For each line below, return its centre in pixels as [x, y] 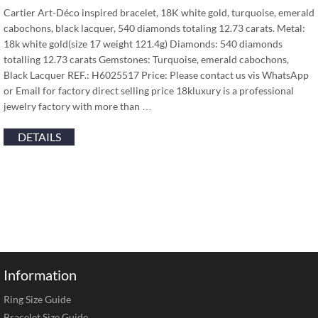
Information [40, 275]
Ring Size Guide [37, 299]
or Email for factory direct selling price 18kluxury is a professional [149, 91]
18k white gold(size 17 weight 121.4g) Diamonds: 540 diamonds [143, 44]
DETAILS [39, 137]
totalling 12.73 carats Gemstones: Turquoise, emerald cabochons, [146, 59]
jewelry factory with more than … [78, 106]
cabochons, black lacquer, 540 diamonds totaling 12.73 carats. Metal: [154, 28]
